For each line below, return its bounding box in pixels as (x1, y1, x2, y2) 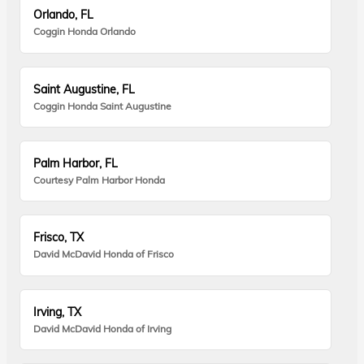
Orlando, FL (33, 7, 94, 23)
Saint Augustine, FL (33, 81, 136, 97)
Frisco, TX (33, 230, 84, 245)
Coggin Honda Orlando (33, 25, 136, 38)
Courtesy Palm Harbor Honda (33, 174, 166, 187)
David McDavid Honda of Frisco (33, 248, 175, 261)
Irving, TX (33, 304, 82, 319)
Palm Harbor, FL (33, 156, 119, 171)
